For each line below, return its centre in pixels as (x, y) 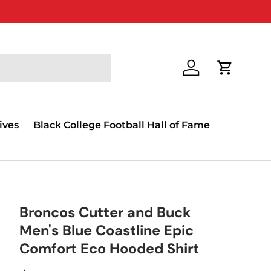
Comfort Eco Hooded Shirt (109, 249)
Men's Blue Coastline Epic (106, 230)
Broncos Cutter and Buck (105, 212)
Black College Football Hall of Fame (121, 125)
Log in (203, 74)
